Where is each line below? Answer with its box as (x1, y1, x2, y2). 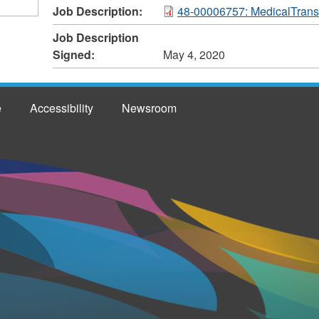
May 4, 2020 (162, 46, 225, 63)
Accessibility (30, 100, 93, 116)
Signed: (52, 46, 98, 63)
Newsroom (122, 100, 177, 116)
